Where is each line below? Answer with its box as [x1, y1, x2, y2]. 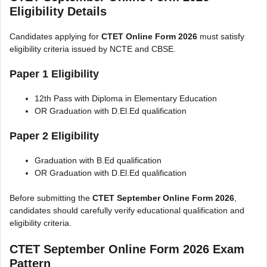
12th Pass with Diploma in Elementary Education [35, 94, 217, 104]
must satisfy [197, 32, 244, 42]
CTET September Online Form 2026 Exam [10, 243, 244, 256]
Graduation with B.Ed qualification [35, 156, 162, 166]
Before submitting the [10, 193, 92, 203]
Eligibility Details [10, 5, 107, 18]
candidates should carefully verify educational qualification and [10, 206, 244, 216]
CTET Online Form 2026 [101, 32, 197, 42]
